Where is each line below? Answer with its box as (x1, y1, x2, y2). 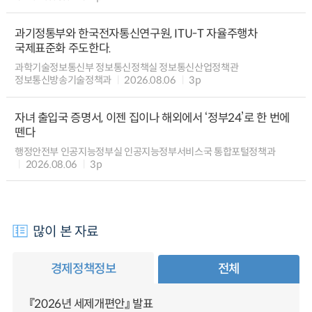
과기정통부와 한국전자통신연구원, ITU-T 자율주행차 (14, 26, 258, 41)
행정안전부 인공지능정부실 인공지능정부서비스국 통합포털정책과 (14, 146, 276, 159)
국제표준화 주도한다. (14, 40, 111, 56)
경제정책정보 (50, 260, 116, 276)
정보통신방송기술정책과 (14, 74, 111, 87)
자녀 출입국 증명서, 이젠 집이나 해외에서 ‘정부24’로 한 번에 (14, 110, 290, 125)
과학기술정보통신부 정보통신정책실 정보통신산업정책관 (14, 61, 239, 75)
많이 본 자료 (32, 223, 100, 240)
